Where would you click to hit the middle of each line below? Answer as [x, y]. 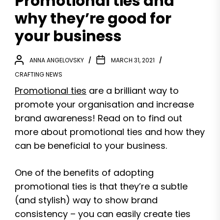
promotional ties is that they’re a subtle [101, 186]
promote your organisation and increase [104, 104]
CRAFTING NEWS [39, 74]
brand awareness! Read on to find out [98, 118]
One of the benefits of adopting [84, 173]
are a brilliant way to [133, 91]
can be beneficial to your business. [91, 146]
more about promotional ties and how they [110, 132]
